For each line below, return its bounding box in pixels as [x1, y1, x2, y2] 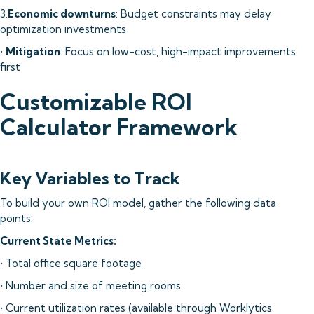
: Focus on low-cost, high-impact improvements [60, 45, 296, 58]
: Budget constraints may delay [116, 7, 271, 20]
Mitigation [6, 45, 60, 58]
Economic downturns [8, 7, 116, 20]
